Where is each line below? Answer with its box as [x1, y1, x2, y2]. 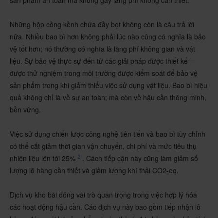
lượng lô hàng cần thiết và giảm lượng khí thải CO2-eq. [10, 165, 179, 175]
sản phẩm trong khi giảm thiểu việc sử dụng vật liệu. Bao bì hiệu [10, 80, 207, 90]
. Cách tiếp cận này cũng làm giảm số [80, 153, 198, 163]
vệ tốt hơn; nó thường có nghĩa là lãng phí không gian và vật [10, 44, 195, 54]
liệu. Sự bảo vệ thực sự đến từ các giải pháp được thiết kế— [10, 56, 195, 66]
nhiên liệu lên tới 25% [10, 153, 77, 163]
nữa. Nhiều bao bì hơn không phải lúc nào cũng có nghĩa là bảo [10, 32, 206, 41]
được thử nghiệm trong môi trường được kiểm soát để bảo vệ [10, 68, 198, 78]
